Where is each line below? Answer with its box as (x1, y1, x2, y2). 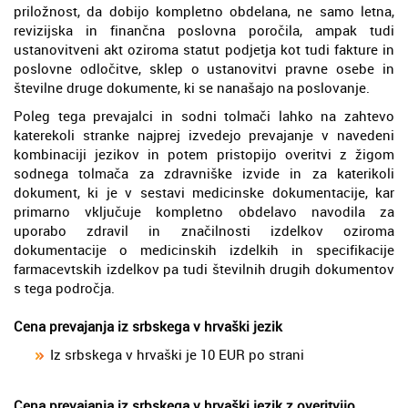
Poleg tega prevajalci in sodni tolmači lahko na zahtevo (14, 106, 394, 125)
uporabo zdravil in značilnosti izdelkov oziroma (14, 220, 394, 240)
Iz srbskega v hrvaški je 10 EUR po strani (50, 344, 304, 363)
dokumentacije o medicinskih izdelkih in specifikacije (14, 240, 394, 259)
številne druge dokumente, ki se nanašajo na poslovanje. (14, 77, 370, 97)
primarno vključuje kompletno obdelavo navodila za (14, 201, 394, 220)
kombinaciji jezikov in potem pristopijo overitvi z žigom (14, 144, 394, 163)
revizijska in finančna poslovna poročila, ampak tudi (14, 20, 394, 39)
